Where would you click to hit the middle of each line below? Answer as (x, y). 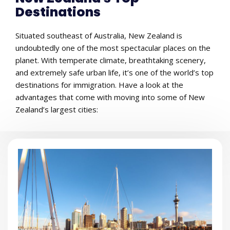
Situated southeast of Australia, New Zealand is (99, 35)
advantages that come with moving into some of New (110, 97)
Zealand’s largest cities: (57, 109)
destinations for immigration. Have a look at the (99, 84)
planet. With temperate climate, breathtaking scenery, (111, 60)
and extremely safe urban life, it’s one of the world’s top (114, 72)
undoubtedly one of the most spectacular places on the (113, 47)
